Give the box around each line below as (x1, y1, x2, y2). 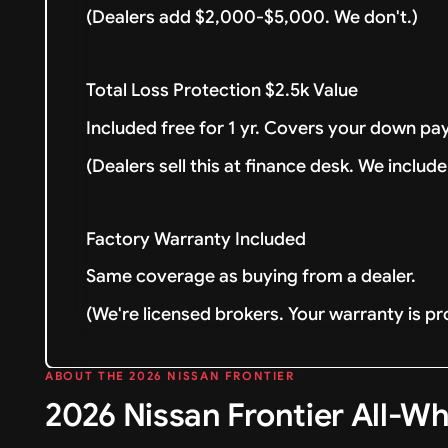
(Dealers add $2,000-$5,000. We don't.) (86, 6, 427, 29)
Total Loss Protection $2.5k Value (86, 79, 367, 101)
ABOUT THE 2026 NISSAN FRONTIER (45, 369, 295, 384)
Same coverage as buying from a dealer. (86, 265, 417, 288)
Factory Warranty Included (86, 227, 307, 250)
